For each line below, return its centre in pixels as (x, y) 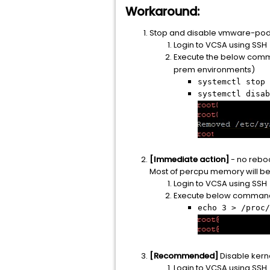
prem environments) (214, 70)
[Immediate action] (189, 159)
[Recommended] (185, 256)
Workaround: (162, 12)
